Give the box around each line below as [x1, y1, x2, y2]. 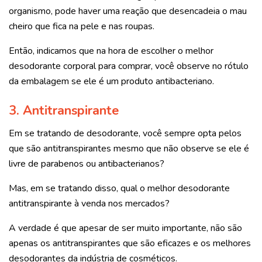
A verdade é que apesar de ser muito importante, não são [9, 221, 242, 235]
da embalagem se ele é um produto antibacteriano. [9, 75, 214, 88]
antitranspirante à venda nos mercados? [9, 196, 170, 210]
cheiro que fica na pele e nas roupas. [9, 20, 154, 33]
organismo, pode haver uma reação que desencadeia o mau [9, 5, 247, 18]
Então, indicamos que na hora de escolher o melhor [9, 44, 213, 58]
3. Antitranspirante [9, 101, 119, 119]
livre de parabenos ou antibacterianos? [9, 157, 164, 170]
